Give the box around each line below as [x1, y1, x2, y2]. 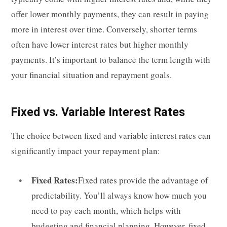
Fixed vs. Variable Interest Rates [11, 105, 185, 120]
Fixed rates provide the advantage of [78, 174, 208, 186]
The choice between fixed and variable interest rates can [11, 129, 211, 141]
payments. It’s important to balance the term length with [11, 54, 210, 66]
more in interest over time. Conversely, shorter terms [11, 23, 197, 35]
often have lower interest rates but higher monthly [11, 39, 188, 51]
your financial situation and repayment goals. [11, 69, 172, 81]
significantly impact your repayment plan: [11, 144, 160, 157]
